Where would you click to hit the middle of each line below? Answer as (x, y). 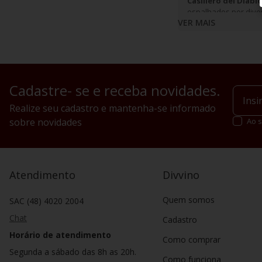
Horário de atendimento (60, 235)
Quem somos (189, 200)
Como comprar (192, 239)
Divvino (181, 175)
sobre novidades (46, 122)
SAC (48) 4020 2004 (46, 201)
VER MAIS (196, 22)
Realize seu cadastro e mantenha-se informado (113, 108)
